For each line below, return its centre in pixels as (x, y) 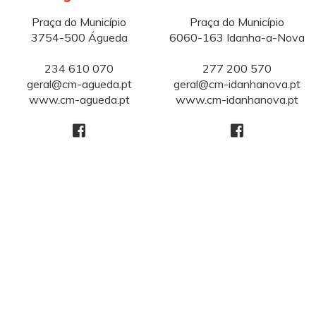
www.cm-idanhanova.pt (237, 99)
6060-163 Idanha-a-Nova (237, 37)
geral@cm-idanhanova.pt (237, 84)
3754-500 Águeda (79, 37)
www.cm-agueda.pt (79, 99)
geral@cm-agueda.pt (79, 84)
